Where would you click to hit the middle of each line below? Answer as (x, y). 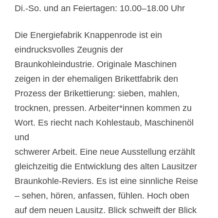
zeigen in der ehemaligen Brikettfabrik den (96, 79)
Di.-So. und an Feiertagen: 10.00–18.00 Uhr (100, 8)
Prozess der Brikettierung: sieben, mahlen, (97, 93)
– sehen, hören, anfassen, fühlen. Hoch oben (102, 196)
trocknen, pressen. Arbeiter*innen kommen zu (103, 108)
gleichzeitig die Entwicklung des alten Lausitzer (106, 166)
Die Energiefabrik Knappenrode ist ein (88, 35)
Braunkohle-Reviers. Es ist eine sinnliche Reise (106, 181)
